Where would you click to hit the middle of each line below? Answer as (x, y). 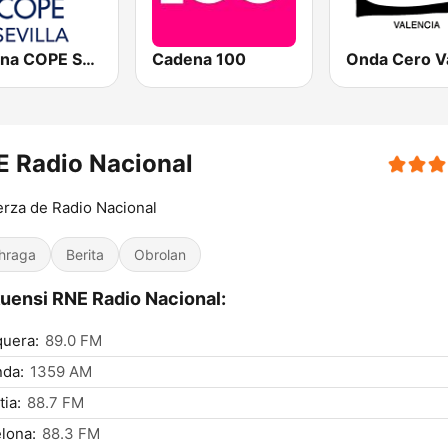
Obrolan (160, 255)
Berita (85, 255)
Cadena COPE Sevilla (88, 59)
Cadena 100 (199, 59)
